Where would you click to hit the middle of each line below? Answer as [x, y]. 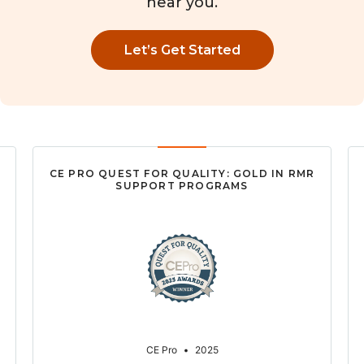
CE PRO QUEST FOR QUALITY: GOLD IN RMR [182, 173]
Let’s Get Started [182, 50]
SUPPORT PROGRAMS [182, 185]
